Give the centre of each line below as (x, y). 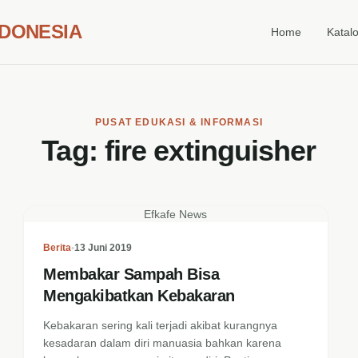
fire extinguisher (210, 151)
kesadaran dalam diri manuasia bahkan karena (163, 343)
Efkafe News (176, 214)
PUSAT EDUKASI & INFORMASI (179, 122)
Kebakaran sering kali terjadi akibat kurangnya (161, 325)
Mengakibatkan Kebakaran (139, 296)
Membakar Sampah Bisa (131, 274)
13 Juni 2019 (103, 248)
